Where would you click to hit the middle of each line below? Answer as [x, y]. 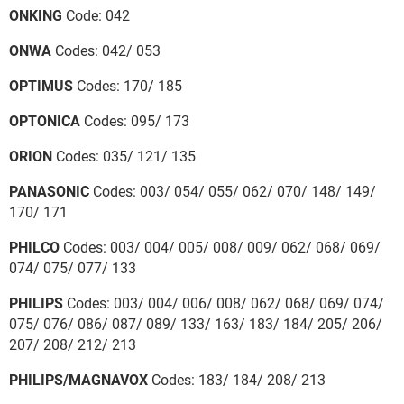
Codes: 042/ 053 [106, 50]
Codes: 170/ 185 [128, 86]
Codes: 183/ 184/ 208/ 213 [237, 380]
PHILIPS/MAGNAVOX [78, 380]
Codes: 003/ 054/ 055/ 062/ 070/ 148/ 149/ [233, 191]
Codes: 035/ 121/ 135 [124, 156]
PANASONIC [49, 191]
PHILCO [34, 247]
